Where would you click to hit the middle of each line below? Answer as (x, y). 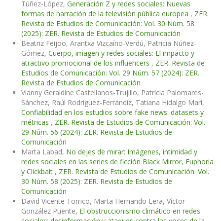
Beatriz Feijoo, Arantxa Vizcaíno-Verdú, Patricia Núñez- (109, 43)
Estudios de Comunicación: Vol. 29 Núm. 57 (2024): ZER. (110, 73)
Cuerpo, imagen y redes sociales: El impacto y (121, 53)
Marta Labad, (44, 151)
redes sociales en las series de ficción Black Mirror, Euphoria (117, 161)
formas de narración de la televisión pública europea (106, 13)
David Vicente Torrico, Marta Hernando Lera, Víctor (103, 201)
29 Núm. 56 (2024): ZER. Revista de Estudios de (97, 132)
